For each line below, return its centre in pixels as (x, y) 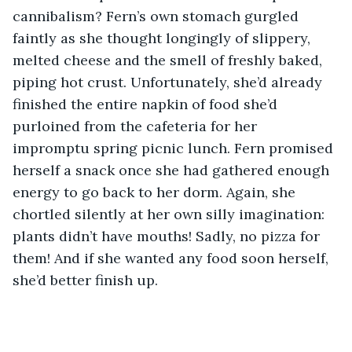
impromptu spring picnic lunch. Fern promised (175, 148)
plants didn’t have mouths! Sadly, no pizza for (168, 236)
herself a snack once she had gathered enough (173, 170)
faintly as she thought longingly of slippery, (163, 38)
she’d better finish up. (85, 280)
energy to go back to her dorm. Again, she (156, 192)
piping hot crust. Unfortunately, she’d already (169, 82)
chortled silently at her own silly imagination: (170, 214)
